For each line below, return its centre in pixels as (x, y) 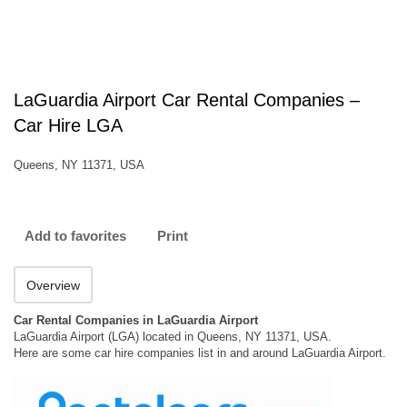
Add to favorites (75, 236)
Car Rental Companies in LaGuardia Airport (136, 320)
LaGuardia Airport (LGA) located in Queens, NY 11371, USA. (173, 337)
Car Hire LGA (68, 125)
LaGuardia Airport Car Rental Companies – (187, 100)
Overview (53, 285)
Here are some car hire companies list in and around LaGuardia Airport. (200, 353)
